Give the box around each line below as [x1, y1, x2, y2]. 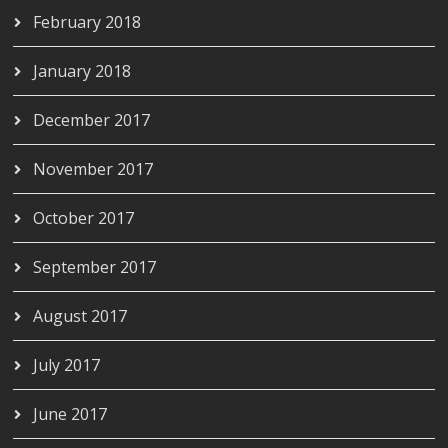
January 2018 [33, 59, 132, 82]
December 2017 [33, 108, 151, 131]
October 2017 [33, 206, 135, 229]
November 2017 [33, 157, 154, 180]
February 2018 [33, 10, 142, 33]
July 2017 [33, 353, 101, 376]
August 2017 [33, 304, 128, 327]
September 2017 [33, 255, 157, 278]
